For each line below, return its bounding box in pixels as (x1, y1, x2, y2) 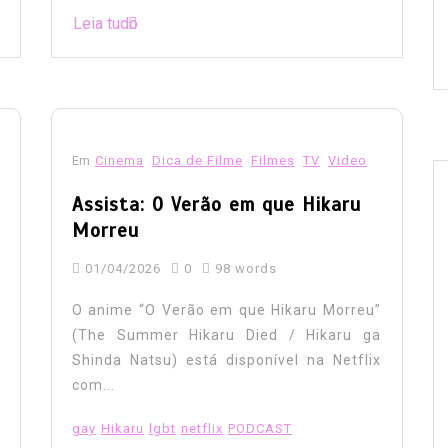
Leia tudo (72, 13, 138, 33)
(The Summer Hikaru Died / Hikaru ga (71, 326, 381, 343)
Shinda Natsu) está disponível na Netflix (71, 351, 381, 368)
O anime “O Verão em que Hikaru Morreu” (71, 301, 381, 318)
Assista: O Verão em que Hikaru (71, 192, 361, 216)
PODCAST (227, 420, 292, 436)
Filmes (250, 152, 295, 168)
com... (71, 376, 115, 393)
